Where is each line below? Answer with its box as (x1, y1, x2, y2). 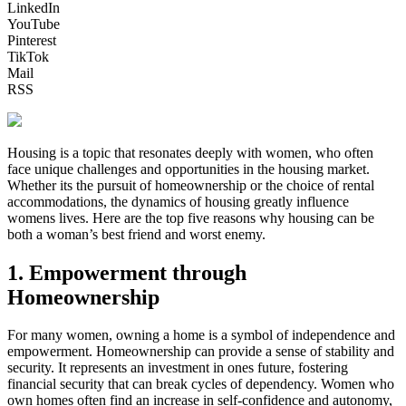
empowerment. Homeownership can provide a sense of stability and (7, 343, 394, 360)
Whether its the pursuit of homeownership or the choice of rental (7, 177, 374, 193)
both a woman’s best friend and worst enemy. (7, 226, 266, 242)
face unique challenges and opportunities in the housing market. (7, 160, 370, 177)
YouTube (7, 15, 60, 32)
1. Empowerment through (7, 260, 246, 285)
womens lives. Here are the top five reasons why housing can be (7, 209, 374, 226)
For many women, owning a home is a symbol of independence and (7, 327, 395, 343)
